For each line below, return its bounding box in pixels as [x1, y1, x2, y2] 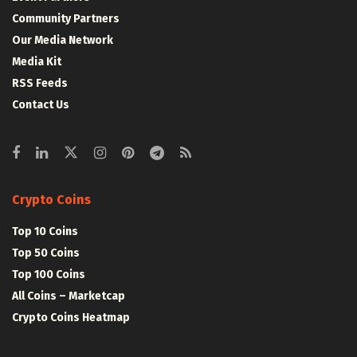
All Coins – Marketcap [12, 288, 125, 303]
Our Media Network [12, 33, 113, 47]
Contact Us [12, 97, 69, 112]
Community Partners [12, 11, 120, 25]
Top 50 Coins [12, 245, 80, 260]
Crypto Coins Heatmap [12, 310, 130, 324]
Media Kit [12, 54, 61, 69]
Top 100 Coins [12, 267, 85, 281]
